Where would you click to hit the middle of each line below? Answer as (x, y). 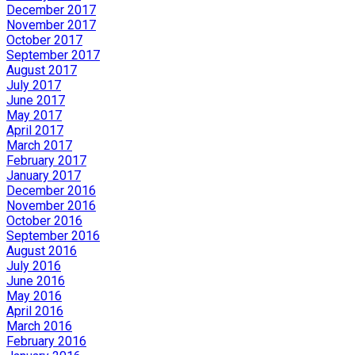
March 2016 (39, 326)
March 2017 (39, 145)
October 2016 (44, 221)
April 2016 (35, 311)
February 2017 (46, 160)
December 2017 (51, 10)
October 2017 (44, 40)
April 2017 (35, 130)
